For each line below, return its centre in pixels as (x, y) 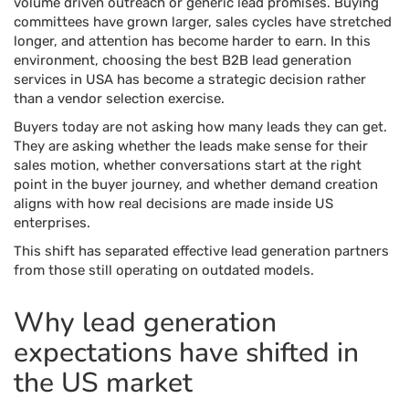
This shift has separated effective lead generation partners (201, 251)
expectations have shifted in (186, 353)
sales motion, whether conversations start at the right (188, 165)
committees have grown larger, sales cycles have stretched (203, 22)
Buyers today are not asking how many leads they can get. (200, 127)
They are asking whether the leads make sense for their (191, 146)
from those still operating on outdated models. (164, 270)
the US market (103, 383)
